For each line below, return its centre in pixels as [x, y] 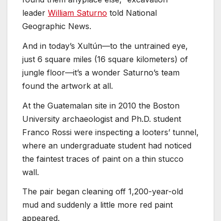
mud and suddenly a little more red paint [97, 205]
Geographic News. [57, 26]
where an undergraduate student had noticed [107, 145]
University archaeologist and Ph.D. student [102, 119]
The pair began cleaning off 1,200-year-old [103, 192]
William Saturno [77, 13]
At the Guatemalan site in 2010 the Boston [101, 105]
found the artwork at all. [68, 86]
